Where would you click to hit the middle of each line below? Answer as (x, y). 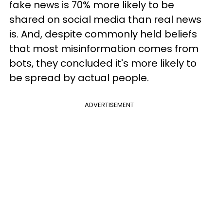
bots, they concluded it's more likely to (103, 63)
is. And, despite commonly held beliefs (103, 34)
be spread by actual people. (79, 78)
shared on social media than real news (105, 19)
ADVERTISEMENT (109, 105)
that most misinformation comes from (104, 49)
